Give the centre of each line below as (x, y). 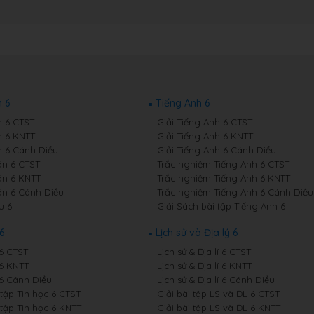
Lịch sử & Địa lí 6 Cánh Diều (216, 280)
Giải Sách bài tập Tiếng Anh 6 (221, 206)
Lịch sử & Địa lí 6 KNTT (204, 266)
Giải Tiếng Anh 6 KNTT (205, 136)
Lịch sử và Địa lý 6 (196, 233)
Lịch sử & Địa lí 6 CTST (204, 252)
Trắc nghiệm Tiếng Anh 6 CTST (223, 164)
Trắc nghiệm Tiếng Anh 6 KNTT (223, 178)
